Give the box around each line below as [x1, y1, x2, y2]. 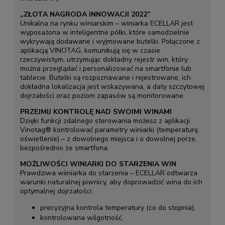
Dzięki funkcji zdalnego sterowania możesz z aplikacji [20, 116, 190, 126]
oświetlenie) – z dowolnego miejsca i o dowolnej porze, [20, 134, 197, 144]
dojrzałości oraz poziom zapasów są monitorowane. [20, 90, 185, 100]
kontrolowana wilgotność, [40, 212, 123, 222]
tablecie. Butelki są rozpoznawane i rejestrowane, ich [20, 72, 191, 82]
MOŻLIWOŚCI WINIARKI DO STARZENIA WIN [20, 159, 176, 169]
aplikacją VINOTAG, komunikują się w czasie [20, 45, 160, 55]
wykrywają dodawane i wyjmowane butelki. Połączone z [20, 36, 200, 46]
